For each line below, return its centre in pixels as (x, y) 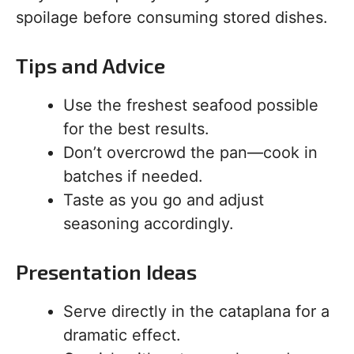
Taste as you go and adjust (164, 200)
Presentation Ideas (106, 272)
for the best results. (136, 129)
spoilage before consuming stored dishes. (172, 18)
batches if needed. (133, 177)
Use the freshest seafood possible (191, 105)
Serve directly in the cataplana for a (196, 312)
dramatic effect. (122, 335)
